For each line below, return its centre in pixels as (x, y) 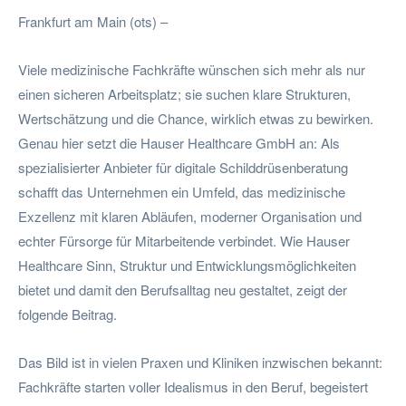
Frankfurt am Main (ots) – (93, 21)
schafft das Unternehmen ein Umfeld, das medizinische (182, 191)
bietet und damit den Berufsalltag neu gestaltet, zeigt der (183, 289)
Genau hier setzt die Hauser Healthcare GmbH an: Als (179, 142)
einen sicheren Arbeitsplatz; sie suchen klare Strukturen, (184, 93)
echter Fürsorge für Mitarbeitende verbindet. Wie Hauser (184, 240)
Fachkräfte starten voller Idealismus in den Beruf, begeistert (193, 386)
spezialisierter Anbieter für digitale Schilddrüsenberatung (183, 167)
